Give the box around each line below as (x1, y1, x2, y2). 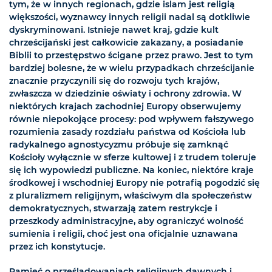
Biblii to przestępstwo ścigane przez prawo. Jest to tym (9, 50, 253, 61)
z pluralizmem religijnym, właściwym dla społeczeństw (9, 190, 252, 202)
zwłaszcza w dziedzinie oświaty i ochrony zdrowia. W (9, 88, 242, 100)
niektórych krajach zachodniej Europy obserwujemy (9, 101, 241, 112)
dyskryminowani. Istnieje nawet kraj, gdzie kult (9, 24, 219, 36)
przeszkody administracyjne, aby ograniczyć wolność (9, 216, 243, 227)
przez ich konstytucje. (9, 241, 105, 253)
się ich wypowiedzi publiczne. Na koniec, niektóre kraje (9, 165, 254, 176)
